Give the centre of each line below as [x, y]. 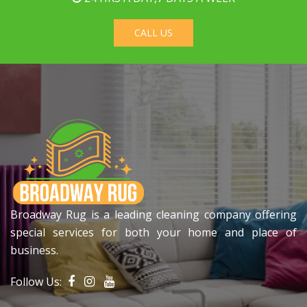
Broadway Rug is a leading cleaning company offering [153, 214]
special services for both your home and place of [153, 232]
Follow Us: [37, 281]
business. [34, 250]
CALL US [153, 32]
